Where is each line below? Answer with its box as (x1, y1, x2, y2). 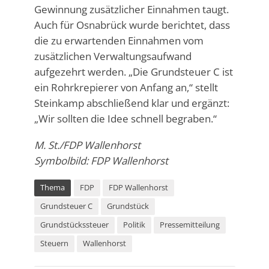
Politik (122, 220, 145, 231)
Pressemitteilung (159, 220, 220, 231)
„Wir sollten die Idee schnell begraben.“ (34, 112, 217, 126)
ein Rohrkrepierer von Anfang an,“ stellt (34, 80, 218, 95)
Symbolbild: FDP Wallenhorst (34, 154, 168, 168)
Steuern (40, 238, 68, 249)
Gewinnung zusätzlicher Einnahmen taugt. (34, 2, 229, 17)
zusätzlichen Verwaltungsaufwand (34, 49, 192, 64)
